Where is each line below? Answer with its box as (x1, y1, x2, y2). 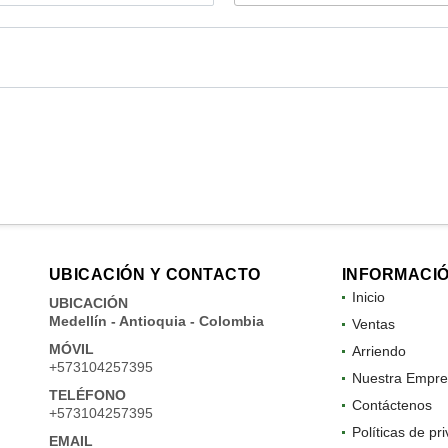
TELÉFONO (48, 386, 126, 403)
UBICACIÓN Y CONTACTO (48, 265, 261, 283)
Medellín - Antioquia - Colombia (48, 312, 264, 329)
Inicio (351, 288, 385, 305)
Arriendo (351, 342, 406, 359)
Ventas (351, 315, 395, 332)
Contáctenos (351, 396, 432, 413)
